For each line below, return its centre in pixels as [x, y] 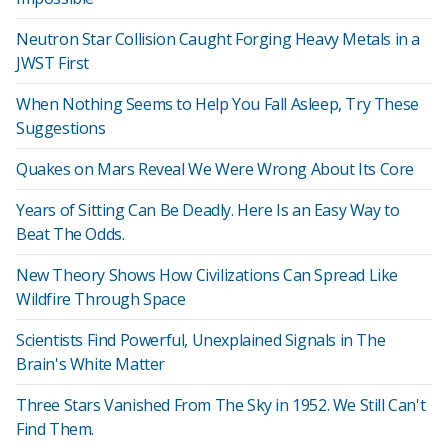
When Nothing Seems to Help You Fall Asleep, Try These [217, 104]
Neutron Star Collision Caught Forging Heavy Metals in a [218, 39]
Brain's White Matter [90, 364]
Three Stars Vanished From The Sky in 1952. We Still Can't [221, 405]
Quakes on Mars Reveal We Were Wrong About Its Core [215, 169]
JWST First [52, 63]
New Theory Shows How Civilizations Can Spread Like [207, 275]
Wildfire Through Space [101, 299]
